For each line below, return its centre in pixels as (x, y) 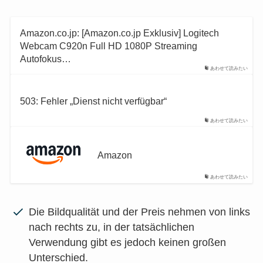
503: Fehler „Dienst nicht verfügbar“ (93, 101)
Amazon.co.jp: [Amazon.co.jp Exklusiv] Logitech (119, 33)
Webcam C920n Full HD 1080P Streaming (108, 45)
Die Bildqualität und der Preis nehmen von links (140, 212)
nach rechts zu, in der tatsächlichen (112, 227)
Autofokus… (45, 58)
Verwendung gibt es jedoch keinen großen (128, 243)
